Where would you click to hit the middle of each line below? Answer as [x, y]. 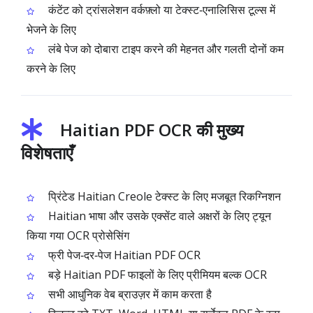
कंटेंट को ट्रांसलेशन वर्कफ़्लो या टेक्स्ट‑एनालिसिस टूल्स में [160, 10]
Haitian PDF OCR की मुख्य [152, 130]
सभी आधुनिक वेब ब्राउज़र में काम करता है [129, 294]
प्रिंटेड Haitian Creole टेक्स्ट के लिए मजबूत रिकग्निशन [163, 196]
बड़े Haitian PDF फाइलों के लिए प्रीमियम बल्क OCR [156, 275]
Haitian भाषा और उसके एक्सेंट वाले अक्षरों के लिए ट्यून [158, 216]
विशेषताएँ [47, 153]
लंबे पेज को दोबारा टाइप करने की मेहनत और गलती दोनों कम [165, 49]
